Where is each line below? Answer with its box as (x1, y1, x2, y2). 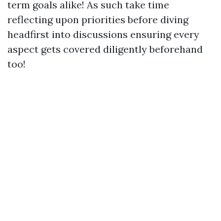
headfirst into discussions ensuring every (7, 28, 199, 40)
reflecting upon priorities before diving (7, 13, 188, 26)
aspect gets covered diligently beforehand (7, 43, 203, 55)
